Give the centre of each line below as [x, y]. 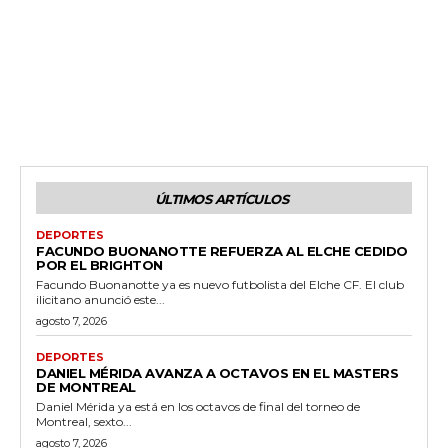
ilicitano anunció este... [100, 299]
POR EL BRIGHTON [99, 264]
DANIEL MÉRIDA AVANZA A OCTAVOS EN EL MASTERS [217, 372]
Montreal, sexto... [84, 421]
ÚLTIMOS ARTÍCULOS [221, 198]
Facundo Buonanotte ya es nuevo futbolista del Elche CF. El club [220, 284]
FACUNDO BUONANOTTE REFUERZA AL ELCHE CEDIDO [222, 250]
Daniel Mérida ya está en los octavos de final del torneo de [198, 406]
